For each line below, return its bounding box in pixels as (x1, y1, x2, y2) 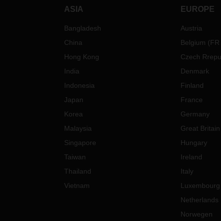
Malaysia (64, 124, 92, 133)
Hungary (180, 139, 207, 147)
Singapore (64, 139, 97, 147)
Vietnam (64, 182, 90, 190)
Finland (180, 81, 204, 90)
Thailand (64, 167, 92, 176)
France (180, 96, 203, 104)
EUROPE (180, 5, 215, 14)
